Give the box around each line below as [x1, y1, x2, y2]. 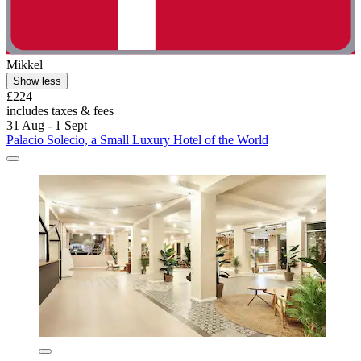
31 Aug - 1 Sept [6, 118, 87, 133]
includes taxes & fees [6, 104, 114, 118]
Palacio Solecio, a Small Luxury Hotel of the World [6, 133, 268, 147]
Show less [13, 75, 61, 88]
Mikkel [6, 58, 43, 73]
